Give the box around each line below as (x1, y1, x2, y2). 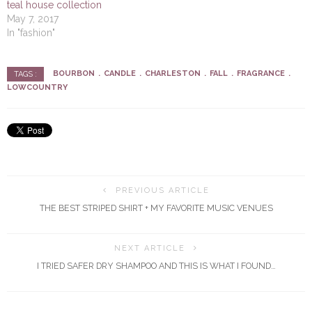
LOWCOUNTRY (7, 82, 68, 92)
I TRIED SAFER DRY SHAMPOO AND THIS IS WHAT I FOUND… (36, 260, 276, 271)
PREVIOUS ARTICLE (115, 185, 210, 195)
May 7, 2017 (7, 13, 58, 24)
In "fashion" (7, 26, 55, 38)
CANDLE (104, 68, 136, 78)
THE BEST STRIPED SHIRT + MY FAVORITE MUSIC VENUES (39, 202, 273, 213)
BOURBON (53, 68, 95, 78)
